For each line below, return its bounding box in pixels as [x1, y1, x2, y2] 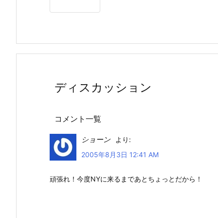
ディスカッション [54, 80, 152, 95]
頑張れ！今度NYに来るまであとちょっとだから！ [50, 175, 202, 183]
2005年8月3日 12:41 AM [81, 150, 159, 159]
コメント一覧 [54, 114, 101, 124]
